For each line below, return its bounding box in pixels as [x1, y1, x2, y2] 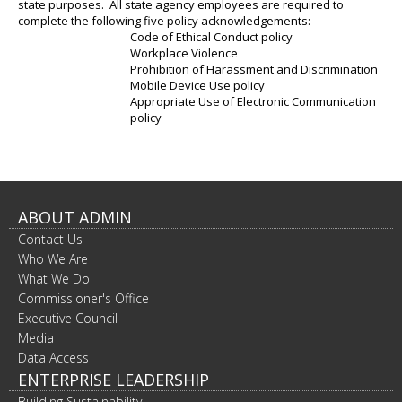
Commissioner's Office [18, 290, 149, 307]
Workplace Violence [129, 45, 238, 61]
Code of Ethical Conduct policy [129, 29, 293, 45]
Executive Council [18, 310, 118, 327]
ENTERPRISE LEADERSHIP [18, 369, 209, 390]
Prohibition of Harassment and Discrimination [129, 61, 378, 77]
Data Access [18, 349, 89, 366]
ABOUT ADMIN [18, 206, 132, 228]
